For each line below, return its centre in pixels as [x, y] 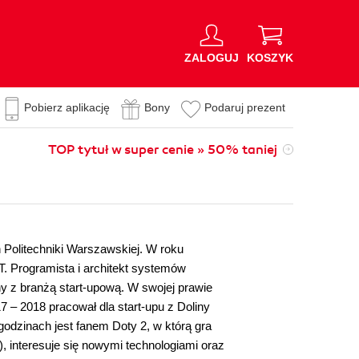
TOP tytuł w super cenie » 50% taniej [163, 150]
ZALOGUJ [212, 57]
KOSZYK [270, 57]
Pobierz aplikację [67, 107]
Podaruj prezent [245, 107]
